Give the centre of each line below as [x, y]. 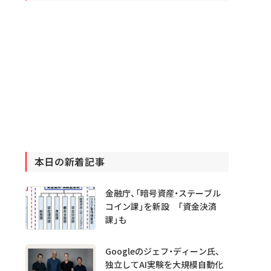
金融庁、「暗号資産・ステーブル [163, 193]
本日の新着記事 [70, 162]
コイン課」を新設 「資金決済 [161, 206]
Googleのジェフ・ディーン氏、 [162, 251]
